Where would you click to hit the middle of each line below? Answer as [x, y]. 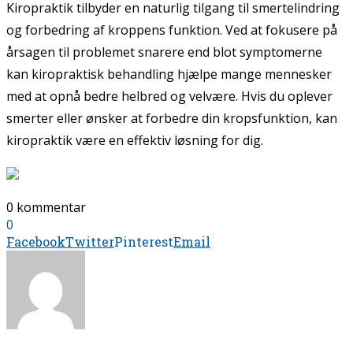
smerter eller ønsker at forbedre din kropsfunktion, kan [172, 118]
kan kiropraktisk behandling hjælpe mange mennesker [169, 74]
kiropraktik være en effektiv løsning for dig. [135, 140]
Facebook [36, 241]
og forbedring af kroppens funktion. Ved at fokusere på [172, 30]
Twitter [90, 241]
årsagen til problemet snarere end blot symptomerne [164, 52]
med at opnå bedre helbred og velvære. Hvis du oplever [169, 96]
